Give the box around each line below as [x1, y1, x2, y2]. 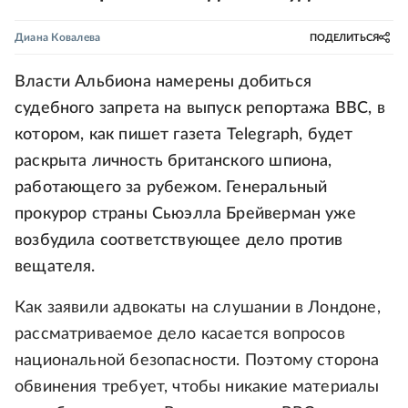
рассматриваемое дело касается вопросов [15, 326, 345, 342]
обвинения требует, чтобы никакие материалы [15, 379, 380, 395]
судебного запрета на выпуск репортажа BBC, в [15, 100, 385, 117]
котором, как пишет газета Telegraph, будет [15, 127, 353, 143]
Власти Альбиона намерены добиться [15, 74, 311, 90]
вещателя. [15, 259, 96, 275]
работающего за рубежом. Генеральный [15, 179, 328, 196]
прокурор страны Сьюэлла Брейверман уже [15, 206, 356, 222]
